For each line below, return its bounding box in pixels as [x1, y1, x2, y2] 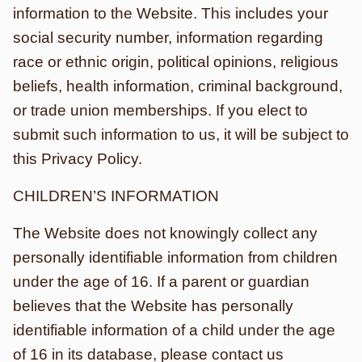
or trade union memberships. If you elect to [13, 102, 308, 119]
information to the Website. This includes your [13, 5, 328, 22]
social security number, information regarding [13, 29, 323, 46]
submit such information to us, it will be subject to [13, 126, 349, 143]
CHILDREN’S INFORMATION [13, 187, 219, 204]
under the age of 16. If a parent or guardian [13, 273, 309, 290]
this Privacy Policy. [13, 150, 142, 167]
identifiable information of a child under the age [13, 322, 335, 339]
